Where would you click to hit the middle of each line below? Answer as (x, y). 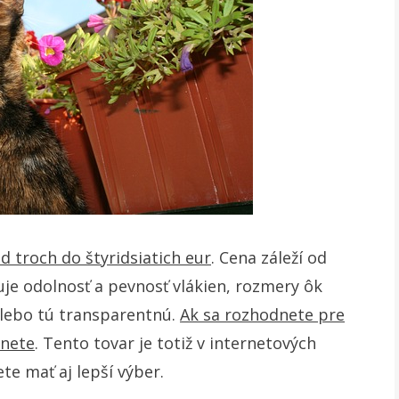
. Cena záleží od (269, 257)
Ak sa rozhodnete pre (262, 314)
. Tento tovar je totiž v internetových (175, 343)
